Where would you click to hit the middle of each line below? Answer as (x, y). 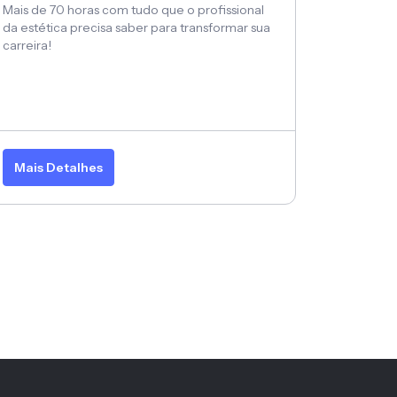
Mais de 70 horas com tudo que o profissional (133, 10)
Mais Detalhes (58, 168)
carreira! (27, 46)
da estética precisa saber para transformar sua (136, 28)
